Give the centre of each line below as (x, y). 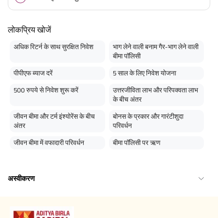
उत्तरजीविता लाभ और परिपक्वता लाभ (155, 90)
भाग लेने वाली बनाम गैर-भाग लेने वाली (155, 47)
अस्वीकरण (21, 179)
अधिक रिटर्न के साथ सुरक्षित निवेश (54, 47)
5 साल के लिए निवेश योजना (144, 73)
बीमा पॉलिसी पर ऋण (136, 143)
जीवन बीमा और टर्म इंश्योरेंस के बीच (54, 117)
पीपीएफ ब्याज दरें (33, 73)
